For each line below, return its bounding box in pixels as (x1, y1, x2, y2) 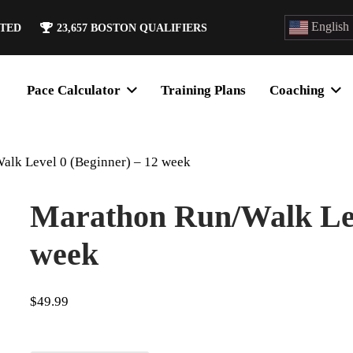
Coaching (269, 83, 325, 98)
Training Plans (161, 83, 247, 98)
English (308, 19, 350, 33)
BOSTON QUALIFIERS (91, 21, 208, 34)
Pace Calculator (27, 83, 121, 98)
